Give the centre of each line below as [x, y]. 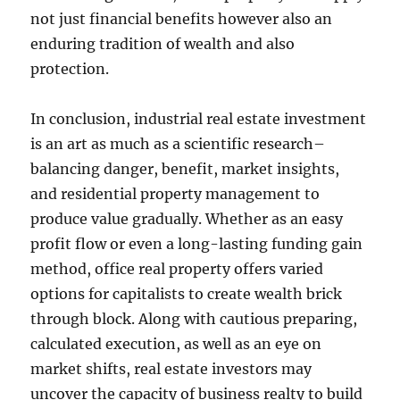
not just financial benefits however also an [182, 19]
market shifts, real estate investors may [171, 369]
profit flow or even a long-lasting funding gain [197, 244]
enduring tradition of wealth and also [163, 44]
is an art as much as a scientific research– [178, 144]
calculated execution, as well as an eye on [176, 344]
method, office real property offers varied [177, 269]
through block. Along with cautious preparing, [194, 319]
